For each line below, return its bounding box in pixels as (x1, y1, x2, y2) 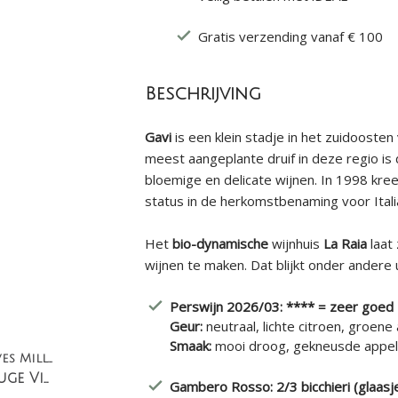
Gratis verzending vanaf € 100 (197, 28, 383, 45)
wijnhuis (267, 235, 323, 252)
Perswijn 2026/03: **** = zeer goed (169, 298, 394, 315)
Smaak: (169, 337, 215, 354)
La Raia (322, 235, 367, 252)
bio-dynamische (171, 235, 268, 252)
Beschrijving (144, 84, 261, 104)
